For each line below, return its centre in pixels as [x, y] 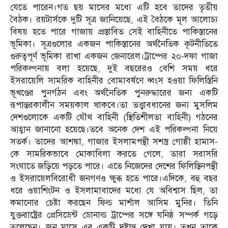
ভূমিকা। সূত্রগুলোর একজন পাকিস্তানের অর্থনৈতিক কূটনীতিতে [114, 44]
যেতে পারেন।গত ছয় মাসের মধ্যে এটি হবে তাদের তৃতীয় [114, 8]
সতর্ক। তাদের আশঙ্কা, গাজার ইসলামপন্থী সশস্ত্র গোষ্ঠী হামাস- [114, 142]
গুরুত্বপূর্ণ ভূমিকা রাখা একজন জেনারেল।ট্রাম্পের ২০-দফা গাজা [114, 56]
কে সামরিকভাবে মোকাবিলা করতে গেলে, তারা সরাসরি [114, 154]
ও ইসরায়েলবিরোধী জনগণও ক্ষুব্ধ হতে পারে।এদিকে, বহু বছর [114, 179]
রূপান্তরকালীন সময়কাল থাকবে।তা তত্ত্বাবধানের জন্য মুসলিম [114, 105]
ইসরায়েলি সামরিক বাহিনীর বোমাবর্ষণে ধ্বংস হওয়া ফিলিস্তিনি [114, 81]
